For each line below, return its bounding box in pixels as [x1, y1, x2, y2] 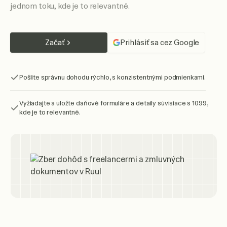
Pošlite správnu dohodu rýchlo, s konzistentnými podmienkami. [19, 73, 206, 82]
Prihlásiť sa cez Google [120, 37, 200, 48]
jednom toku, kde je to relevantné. [10, 1, 130, 11]
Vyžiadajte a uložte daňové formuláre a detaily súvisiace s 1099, [19, 99, 208, 107]
